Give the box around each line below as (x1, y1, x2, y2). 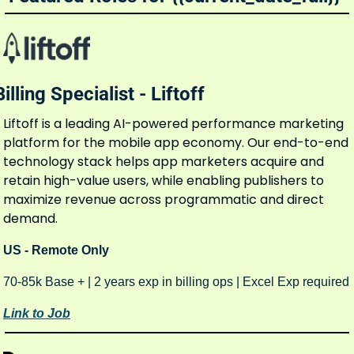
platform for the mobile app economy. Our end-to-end (3, 133, 348, 152)
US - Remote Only (3, 243, 112, 257)
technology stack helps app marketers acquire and (3, 152, 324, 171)
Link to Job (3, 306, 70, 320)
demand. (3, 209, 58, 228)
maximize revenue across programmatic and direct (3, 190, 324, 209)
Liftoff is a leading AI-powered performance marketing (3, 114, 344, 133)
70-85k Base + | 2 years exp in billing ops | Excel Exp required (3, 274, 349, 288)
